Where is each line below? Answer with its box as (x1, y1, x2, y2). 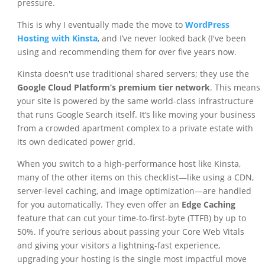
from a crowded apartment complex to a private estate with (17, 122, 253, 134)
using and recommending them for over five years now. (17, 46, 237, 58)
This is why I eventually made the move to (17, 19, 185, 31)
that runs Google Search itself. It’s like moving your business (17, 109, 256, 121)
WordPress (185, 19, 230, 31)
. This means (209, 82, 260, 93)
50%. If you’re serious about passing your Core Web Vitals (17, 226, 244, 238)
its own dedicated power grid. (17, 136, 135, 148)
